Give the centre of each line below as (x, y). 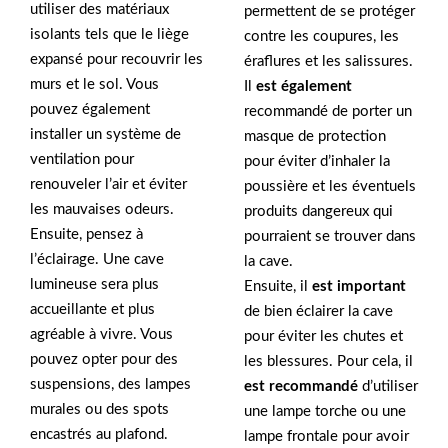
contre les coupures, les (321, 37)
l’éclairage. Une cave (97, 260)
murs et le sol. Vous (94, 85)
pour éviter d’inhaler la (317, 162)
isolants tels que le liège (109, 35)
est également (304, 87)
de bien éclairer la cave (318, 312)
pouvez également (90, 110)
